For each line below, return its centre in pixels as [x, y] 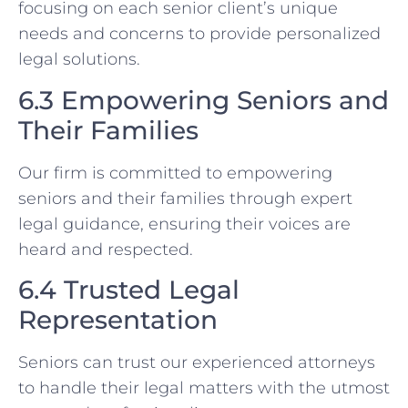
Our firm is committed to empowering [175, 173]
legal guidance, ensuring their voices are [184, 224]
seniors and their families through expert [185, 198]
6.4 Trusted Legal [129, 290]
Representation [118, 320]
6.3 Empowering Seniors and [204, 100]
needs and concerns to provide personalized [199, 34]
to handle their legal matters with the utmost [204, 388]
